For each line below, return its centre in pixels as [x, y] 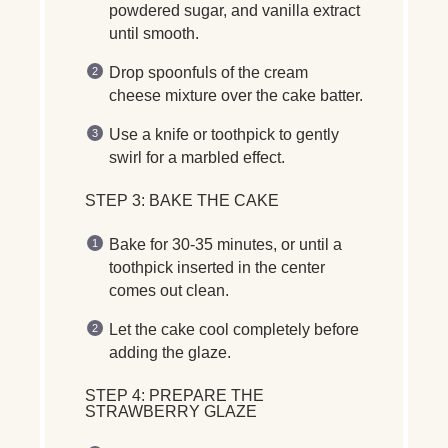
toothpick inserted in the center [217, 267]
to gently [307, 134]
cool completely [254, 329]
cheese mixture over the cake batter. [236, 95]
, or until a [307, 244]
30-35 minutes [222, 244]
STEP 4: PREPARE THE [174, 395]
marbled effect [231, 157]
